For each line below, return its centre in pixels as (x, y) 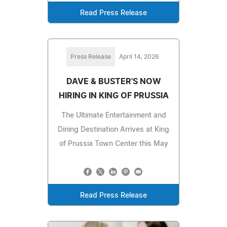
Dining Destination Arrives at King (113, 130)
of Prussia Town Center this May (113, 144)
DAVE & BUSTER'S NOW (113, 82)
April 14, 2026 (139, 57)
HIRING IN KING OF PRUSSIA (113, 96)
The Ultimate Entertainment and (113, 116)
